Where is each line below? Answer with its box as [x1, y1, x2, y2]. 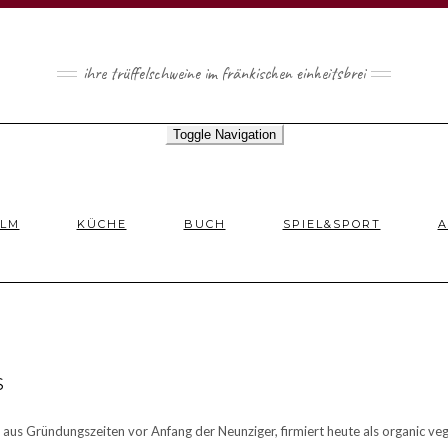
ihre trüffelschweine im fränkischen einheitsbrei [83, 62, 365, 84]
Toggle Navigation [172, 127, 276, 142]
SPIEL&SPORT [282, 217, 381, 231]
